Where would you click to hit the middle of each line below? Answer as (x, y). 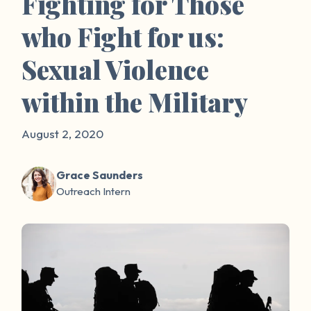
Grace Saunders (100, 175)
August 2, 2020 (63, 134)
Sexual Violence (116, 69)
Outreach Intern (94, 191)
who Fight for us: (123, 36)
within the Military (135, 102)
